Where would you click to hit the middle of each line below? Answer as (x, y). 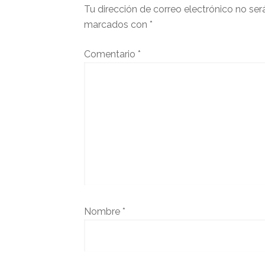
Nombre (103, 212)
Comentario (111, 54)
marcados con (117, 25)
